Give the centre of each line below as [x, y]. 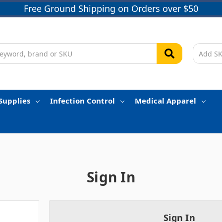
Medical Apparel [165, 101]
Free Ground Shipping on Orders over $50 [111, 8]
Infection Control [82, 101]
